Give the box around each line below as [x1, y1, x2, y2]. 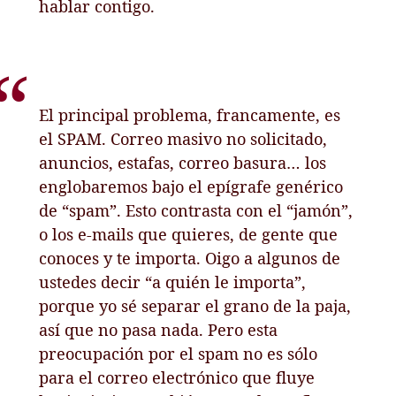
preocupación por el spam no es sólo [39, 342, 318, 364]
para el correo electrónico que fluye [39, 366, 316, 388]
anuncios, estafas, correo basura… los [39, 151, 327, 173]
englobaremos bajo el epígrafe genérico [39, 175, 344, 197]
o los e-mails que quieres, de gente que [39, 223, 339, 245]
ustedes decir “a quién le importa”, [39, 270, 307, 293]
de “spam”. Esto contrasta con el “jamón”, [39, 199, 354, 221]
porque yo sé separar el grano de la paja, [39, 294, 352, 316]
